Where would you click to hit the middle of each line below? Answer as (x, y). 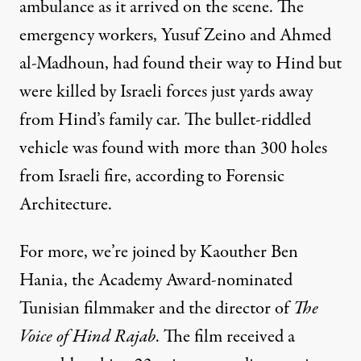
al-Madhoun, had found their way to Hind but (180, 63)
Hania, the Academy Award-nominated (156, 280)
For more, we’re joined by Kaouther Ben (159, 252)
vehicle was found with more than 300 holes (173, 148)
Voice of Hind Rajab (87, 336)
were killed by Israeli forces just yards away (166, 91)
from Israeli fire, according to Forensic (152, 176)
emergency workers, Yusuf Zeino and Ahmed (175, 35)
